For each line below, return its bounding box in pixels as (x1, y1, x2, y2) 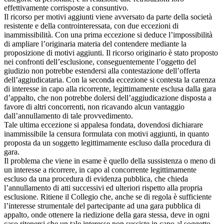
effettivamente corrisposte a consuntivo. (4, 3, 128, 12)
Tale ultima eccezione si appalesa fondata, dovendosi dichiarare (4, 120, 203, 129)
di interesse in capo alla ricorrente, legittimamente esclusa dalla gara (4, 84, 216, 93)
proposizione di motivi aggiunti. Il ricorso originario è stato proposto (4, 48, 218, 57)
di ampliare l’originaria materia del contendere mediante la (4, 39, 186, 48)
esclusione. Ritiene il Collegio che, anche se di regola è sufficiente (4, 192, 211, 201)
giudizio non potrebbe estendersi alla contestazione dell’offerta (4, 66, 200, 75)
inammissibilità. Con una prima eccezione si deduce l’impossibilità (4, 30, 212, 39)
